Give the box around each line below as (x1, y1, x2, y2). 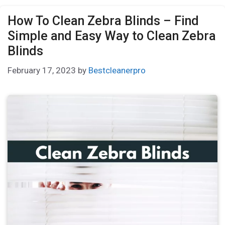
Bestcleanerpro (88, 65, 146, 76)
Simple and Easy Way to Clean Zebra (8, 28, 216, 43)
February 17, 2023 (8, 65, 76, 76)
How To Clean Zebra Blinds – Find (8, 13, 199, 28)
